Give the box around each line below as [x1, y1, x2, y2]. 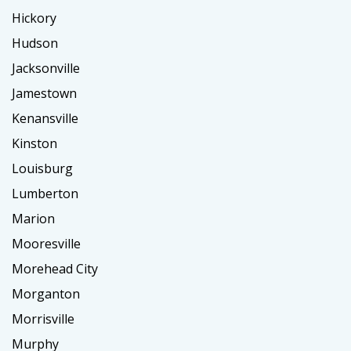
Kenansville [12, 110, 78, 128]
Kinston [12, 135, 57, 153]
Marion [12, 210, 55, 228]
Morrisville [12, 310, 74, 328]
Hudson [12, 34, 58, 52]
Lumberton [12, 185, 78, 203]
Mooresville [12, 235, 81, 253]
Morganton [12, 285, 80, 303]
